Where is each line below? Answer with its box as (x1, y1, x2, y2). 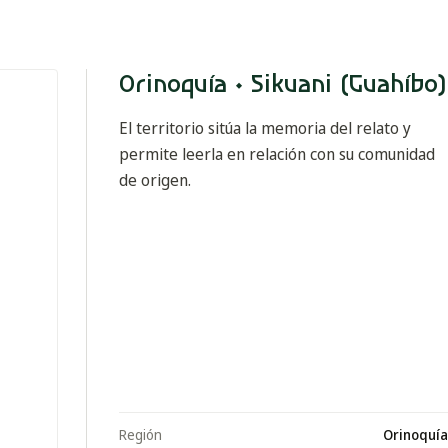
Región (119, 424, 163, 444)
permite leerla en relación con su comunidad (119, 142, 436, 165)
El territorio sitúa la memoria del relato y (119, 116, 412, 139)
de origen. (119, 168, 192, 191)
